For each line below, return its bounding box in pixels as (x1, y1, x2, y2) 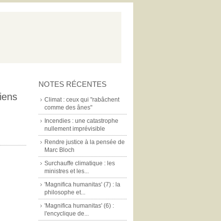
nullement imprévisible (44, 125, 105, 132)
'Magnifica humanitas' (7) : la (44, 181, 120, 188)
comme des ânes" (44, 104, 92, 111)
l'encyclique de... (44, 210, 89, 217)
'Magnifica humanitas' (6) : (44, 202, 114, 209)
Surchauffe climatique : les (44, 160, 115, 167)
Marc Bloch (44, 147, 74, 153)
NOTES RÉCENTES (38, 80, 107, 88)
